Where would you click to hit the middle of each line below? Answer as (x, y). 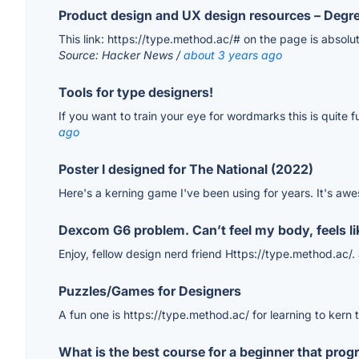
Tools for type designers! (136, 93)
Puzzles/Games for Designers (150, 291)
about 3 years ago (233, 55)
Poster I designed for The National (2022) (186, 169)
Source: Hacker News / (121, 55)
